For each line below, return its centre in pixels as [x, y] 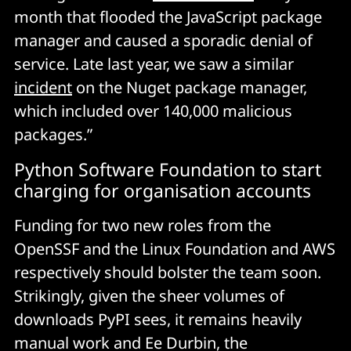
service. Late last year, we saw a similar [154, 63]
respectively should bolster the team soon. [168, 272]
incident [43, 87]
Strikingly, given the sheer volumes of [149, 295]
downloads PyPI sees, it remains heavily [158, 319]
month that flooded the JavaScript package [168, 16]
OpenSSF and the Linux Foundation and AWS [175, 248]
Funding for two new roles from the [143, 225]
